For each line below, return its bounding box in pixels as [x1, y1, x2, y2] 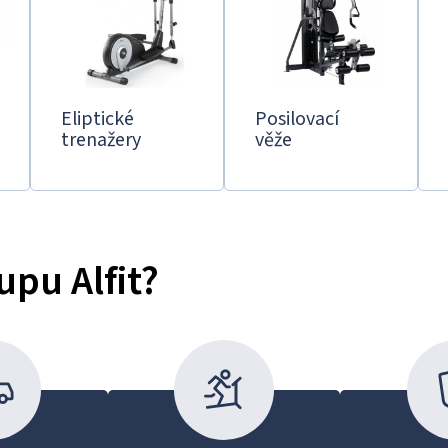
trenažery [61, 128, 141, 150]
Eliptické [61, 107, 134, 129]
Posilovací [255, 107, 339, 129]
